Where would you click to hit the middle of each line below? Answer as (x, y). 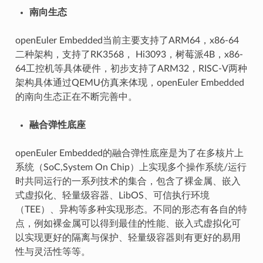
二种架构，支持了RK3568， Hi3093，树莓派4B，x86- (129, 55)
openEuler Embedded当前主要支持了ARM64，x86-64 (127, 41)
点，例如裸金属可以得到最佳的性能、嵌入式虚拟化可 (128, 224)
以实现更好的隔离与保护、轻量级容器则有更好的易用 (128, 238)
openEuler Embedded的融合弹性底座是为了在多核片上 (129, 154)
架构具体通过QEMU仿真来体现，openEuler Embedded (129, 83)
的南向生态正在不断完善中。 (76, 97)
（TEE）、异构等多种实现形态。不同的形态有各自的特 (131, 210)
